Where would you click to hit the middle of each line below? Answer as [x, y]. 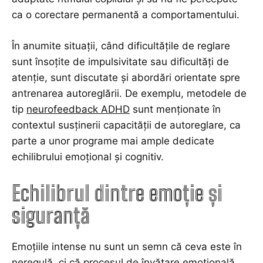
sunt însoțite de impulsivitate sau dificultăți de [120, 62]
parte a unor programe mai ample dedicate [113, 141]
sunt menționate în [175, 109]
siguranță [51, 216]
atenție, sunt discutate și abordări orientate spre [126, 78]
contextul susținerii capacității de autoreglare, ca [126, 125]
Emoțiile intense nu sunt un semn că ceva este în [127, 247]
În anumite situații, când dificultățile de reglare [121, 46]
